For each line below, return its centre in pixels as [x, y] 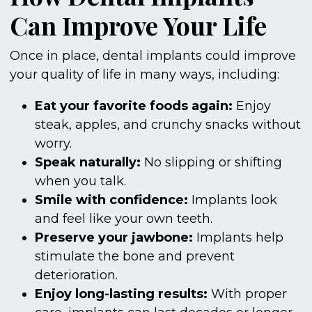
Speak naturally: [87, 163]
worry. [53, 144]
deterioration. [76, 275]
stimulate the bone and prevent [134, 257]
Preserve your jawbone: [114, 238]
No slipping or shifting [211, 163]
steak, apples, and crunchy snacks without [167, 125]
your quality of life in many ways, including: [144, 75]
